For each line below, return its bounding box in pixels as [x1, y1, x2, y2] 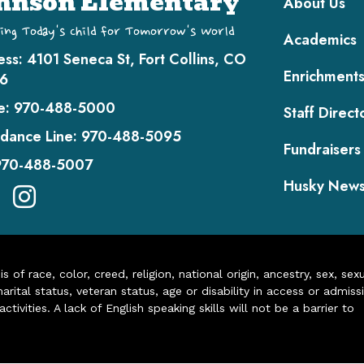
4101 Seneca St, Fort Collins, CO [27, 49, 246, 70]
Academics [284, 28, 357, 50]
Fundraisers [284, 138, 361, 160]
